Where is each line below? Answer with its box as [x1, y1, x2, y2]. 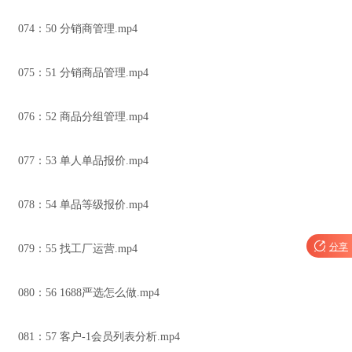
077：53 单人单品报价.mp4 [18, 155, 148, 167]
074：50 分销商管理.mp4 [18, 23, 137, 35]
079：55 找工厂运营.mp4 [18, 243, 137, 255]
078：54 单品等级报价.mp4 [18, 199, 148, 211]
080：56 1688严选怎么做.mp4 [18, 287, 159, 299]
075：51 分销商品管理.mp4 [18, 67, 148, 79]
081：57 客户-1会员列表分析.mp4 [18, 331, 180, 343]
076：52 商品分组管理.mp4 [18, 111, 148, 123]
